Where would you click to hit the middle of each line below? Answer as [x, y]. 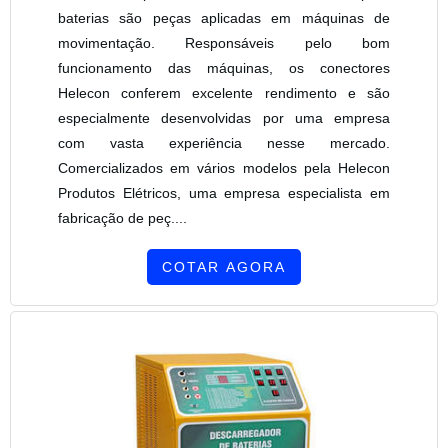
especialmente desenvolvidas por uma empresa [224, 118]
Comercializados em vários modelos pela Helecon [224, 168]
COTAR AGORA [224, 267]
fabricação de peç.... [122, 218]
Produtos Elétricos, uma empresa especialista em [224, 193]
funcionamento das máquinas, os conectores [224, 68]
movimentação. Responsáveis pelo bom [224, 43]
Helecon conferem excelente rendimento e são [224, 93]
